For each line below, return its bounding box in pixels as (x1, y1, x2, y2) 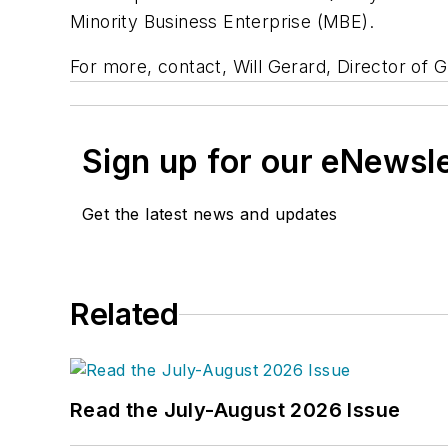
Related (70, 296, 179, 333)
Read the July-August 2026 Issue (70, 398, 402, 423)
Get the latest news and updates (82, 204, 338, 225)
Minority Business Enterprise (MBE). (70, 10, 374, 32)
